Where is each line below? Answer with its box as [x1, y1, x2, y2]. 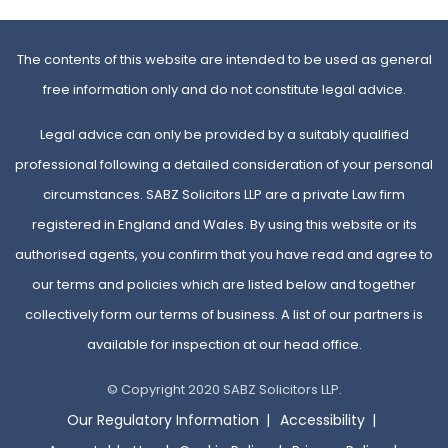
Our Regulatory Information [67, 410, 259, 431]
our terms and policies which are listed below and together [32, 275, 416, 295]
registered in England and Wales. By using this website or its [31, 215, 417, 235]
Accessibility [280, 410, 365, 431]
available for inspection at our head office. [86, 335, 362, 355]
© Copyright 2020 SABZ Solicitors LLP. [106, 380, 342, 400]
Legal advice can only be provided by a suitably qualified [39, 125, 409, 145]
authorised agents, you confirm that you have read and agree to [15, 245, 433, 265]
